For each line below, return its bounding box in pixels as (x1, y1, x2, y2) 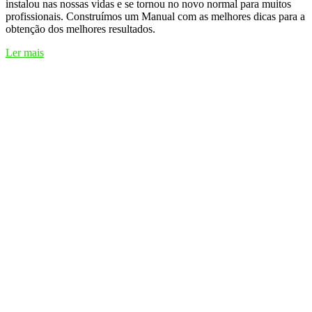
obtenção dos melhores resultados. (6, 23, 155, 36)
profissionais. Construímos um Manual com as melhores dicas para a (6, 10, 305, 23)
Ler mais (6, 47, 44, 59)
